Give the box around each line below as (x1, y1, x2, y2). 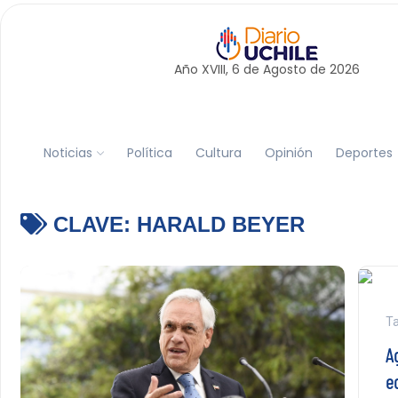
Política (126, 143, 172, 162)
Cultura (195, 143, 242, 162)
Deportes (335, 143, 393, 162)
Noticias (43, 143, 92, 162)
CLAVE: (46, 212, 137, 236)
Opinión (264, 143, 313, 162)
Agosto (262, 60, 306, 78)
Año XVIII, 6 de (173, 60, 263, 78)
